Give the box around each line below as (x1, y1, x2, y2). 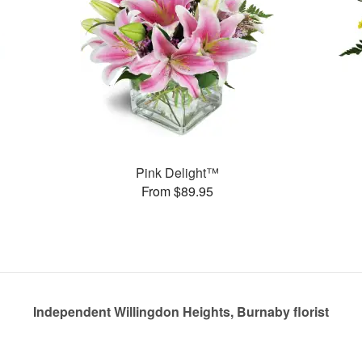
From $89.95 (141, 181, 213, 200)
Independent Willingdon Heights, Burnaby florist (33, 302, 329, 321)
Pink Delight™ (135, 162, 219, 182)
